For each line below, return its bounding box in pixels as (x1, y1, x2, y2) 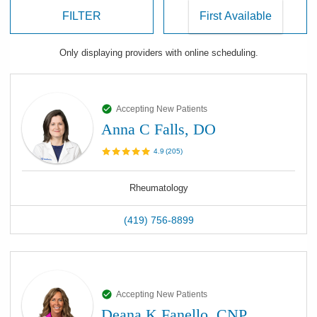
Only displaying (59, 47, 125, 58)
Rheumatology (129, 183, 188, 193)
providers (125, 47, 163, 58)
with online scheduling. (162, 47, 258, 58)
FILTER (62, 10, 102, 22)
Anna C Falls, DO (101, 120, 216, 138)
